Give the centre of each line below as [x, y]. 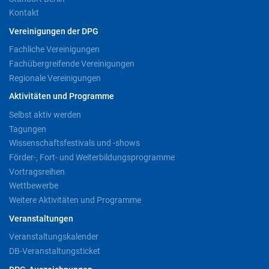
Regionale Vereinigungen [55, 78]
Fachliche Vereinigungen [54, 50]
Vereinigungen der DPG [54, 31]
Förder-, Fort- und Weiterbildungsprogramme [92, 157]
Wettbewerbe [34, 186]
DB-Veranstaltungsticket [55, 251]
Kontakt [24, 13]
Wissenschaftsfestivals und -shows [74, 143]
